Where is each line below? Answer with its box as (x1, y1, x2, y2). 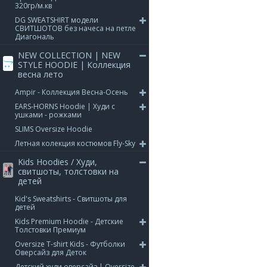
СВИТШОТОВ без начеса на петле (15, 23, 136, 33)
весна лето (17, 69, 63, 80)
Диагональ (15, 32, 54, 42)
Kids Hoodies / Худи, (17, 156, 97, 167)
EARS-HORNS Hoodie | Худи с (15, 101, 115, 111)
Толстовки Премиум (15, 225, 86, 235)
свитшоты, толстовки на (17, 166, 119, 177)
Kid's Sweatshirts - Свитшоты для (15, 194, 127, 204)
